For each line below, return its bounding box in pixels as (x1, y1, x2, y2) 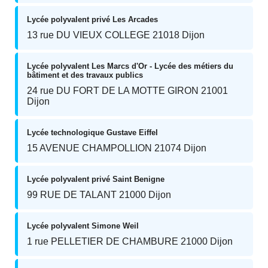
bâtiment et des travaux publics (27, 71, 143, 80)
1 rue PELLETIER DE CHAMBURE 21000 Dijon (27, 236, 233, 246)
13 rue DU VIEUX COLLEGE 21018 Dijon (27, 30, 205, 40)
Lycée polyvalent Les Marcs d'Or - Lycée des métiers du (27, 62, 233, 71)
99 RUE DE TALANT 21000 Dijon (27, 190, 171, 200)
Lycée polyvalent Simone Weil (27, 221, 139, 230)
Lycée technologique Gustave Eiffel (27, 128, 158, 137)
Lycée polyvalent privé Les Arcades (27, 15, 158, 24)
